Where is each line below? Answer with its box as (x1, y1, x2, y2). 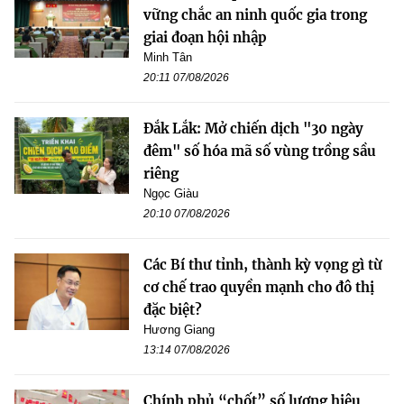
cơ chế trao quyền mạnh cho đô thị (143, 279, 374, 297)
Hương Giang (143, 323, 215, 337)
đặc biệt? (143, 301, 202, 319)
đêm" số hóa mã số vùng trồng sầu (143, 142, 376, 161)
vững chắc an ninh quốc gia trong (143, 6, 367, 24)
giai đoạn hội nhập (143, 29, 267, 47)
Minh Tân (143, 50, 192, 65)
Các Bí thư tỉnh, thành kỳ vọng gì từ (143, 256, 382, 274)
